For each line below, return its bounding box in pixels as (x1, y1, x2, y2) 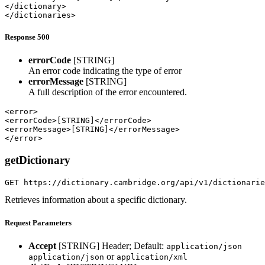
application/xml (117, 253, 188, 262)
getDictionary (5, 154, 70, 167)
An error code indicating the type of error (28, 66, 182, 76)
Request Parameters (5, 218, 72, 227)
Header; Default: (102, 241, 166, 251)
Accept (28, 241, 56, 251)
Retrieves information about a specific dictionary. (5, 194, 187, 205)
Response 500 (5, 33, 50, 42)
